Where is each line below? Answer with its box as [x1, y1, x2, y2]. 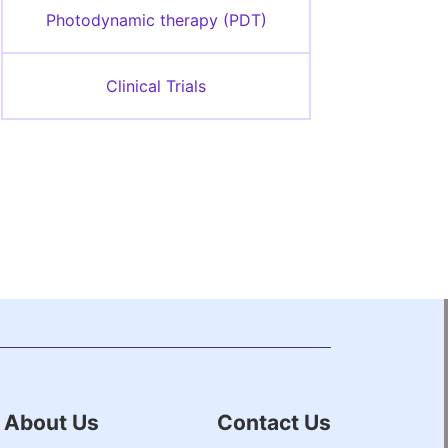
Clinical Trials [106, 76, 206, 96]
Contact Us [216, 409, 331, 435]
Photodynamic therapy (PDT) [45, 10, 267, 30]
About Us [3, 409, 99, 435]
